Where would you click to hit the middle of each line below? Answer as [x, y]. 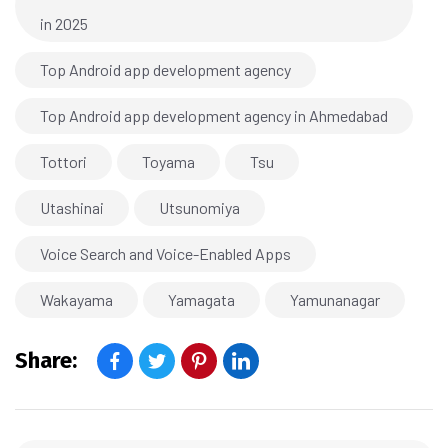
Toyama [168, 162]
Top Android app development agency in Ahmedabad [214, 116]
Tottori [63, 162]
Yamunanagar [335, 300]
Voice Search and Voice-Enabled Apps [165, 254]
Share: [46, 361]
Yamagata [201, 300]
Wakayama [76, 300]
